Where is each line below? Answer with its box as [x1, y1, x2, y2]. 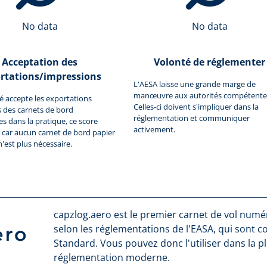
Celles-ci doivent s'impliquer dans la [133, 101, 259, 112]
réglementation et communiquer [133, 112, 250, 123]
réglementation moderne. [53, 250, 170, 264]
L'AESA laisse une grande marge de [133, 78, 256, 89]
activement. [133, 123, 175, 135]
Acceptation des [2, 55, 77, 69]
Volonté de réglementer [154, 55, 265, 69]
